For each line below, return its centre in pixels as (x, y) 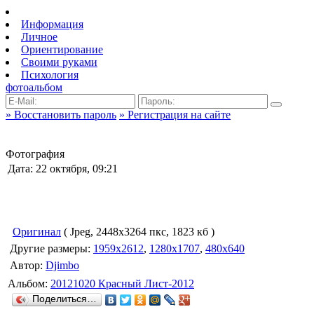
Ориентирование (62, 49)
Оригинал (37, 232)
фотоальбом (34, 87)
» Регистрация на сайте (175, 115)
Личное (39, 37)
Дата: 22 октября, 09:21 (63, 169)
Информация (52, 24)
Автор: (28, 265)
